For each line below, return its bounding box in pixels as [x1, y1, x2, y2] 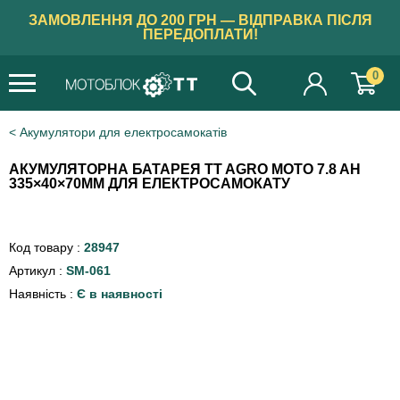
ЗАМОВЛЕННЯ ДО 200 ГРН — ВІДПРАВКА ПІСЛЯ [28, 12, 372, 28]
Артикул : [9, 263, 66, 278]
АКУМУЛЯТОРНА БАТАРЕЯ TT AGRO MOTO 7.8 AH [9, 162, 361, 177]
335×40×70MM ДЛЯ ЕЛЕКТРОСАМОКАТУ [9, 176, 290, 191]
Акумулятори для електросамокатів [20, 125, 227, 139]
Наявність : [9, 287, 77, 301]
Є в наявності [77, 287, 162, 301]
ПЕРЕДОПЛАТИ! [142, 27, 258, 42]
